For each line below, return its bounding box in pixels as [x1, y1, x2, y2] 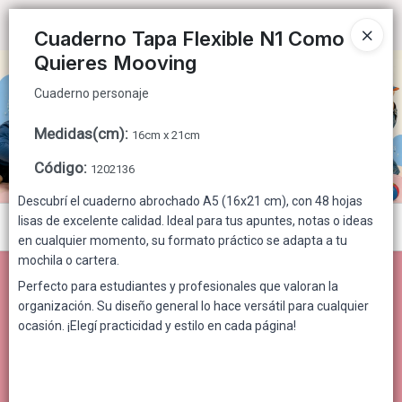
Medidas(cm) [34, 125, 125, 143]
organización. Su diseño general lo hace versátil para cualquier [18, 299, 369, 313]
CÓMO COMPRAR [11, 65, 114, 81]
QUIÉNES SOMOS [11, 110, 111, 127]
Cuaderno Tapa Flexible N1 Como [34, 27, 345, 50]
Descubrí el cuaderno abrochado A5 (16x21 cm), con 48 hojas [18, 194, 363, 208]
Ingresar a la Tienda [229, 17, 345, 34]
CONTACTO [11, 156, 80, 172]
